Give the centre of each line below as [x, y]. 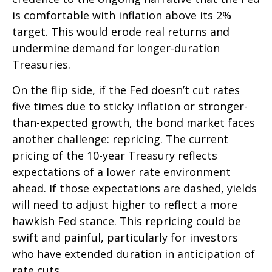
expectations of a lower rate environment [121, 172]
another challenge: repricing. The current [120, 139]
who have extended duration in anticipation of [134, 253]
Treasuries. [41, 64]
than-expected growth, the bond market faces [134, 122]
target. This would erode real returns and [121, 31]
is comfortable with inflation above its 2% [122, 15]
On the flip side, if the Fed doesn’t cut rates [126, 90]
